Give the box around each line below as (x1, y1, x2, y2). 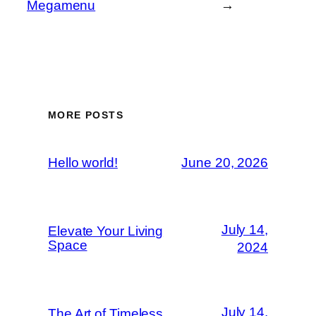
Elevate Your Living (48, 223, 164, 238)
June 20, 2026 (181, 155, 268, 171)
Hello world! (48, 154, 118, 170)
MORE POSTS (48, 109, 123, 121)
